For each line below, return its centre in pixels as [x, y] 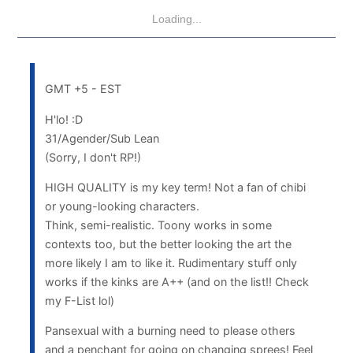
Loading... [176, 19]
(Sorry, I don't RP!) [93, 157]
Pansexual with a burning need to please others [170, 331]
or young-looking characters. [122, 206]
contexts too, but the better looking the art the [168, 243]
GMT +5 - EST [83, 89]
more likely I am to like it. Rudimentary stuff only [171, 262]
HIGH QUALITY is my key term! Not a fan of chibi [175, 187]
